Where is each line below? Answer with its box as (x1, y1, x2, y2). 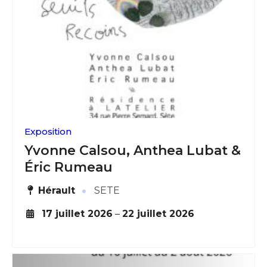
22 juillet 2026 (122, 207, 194, 219)
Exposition (24, 125, 72, 137)
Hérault (38, 184, 76, 196)
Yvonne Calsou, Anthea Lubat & (24, 142, 241, 159)
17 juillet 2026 (41, 207, 113, 219)
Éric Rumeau (24, 159, 113, 175)
